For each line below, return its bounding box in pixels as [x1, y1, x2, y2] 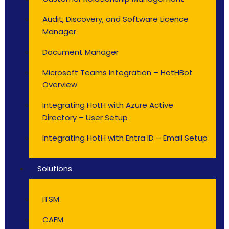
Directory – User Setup [42, 112, 128, 123]
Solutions [37, 163, 72, 174]
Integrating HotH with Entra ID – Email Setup [42, 132, 208, 143]
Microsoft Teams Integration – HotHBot [42, 67, 193, 78]
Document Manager [42, 47, 119, 57]
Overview [42, 79, 77, 90]
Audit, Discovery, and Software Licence [42, 14, 189, 25]
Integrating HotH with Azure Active [42, 100, 173, 110]
